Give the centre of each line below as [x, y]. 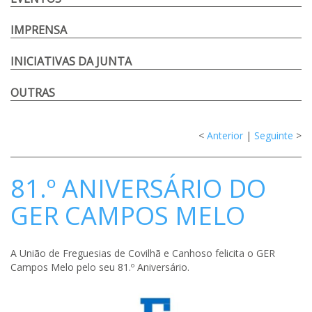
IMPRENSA [39, 30]
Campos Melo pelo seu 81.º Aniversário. [100, 267]
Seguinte [274, 135]
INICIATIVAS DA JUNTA [71, 61]
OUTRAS [33, 93]
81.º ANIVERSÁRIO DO [138, 188]
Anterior [225, 135]
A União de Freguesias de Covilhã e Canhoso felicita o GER [143, 253]
